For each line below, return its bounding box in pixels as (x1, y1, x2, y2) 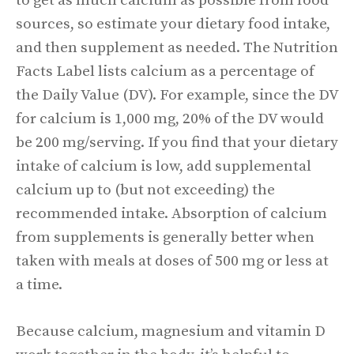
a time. (16, 276, 62, 294)
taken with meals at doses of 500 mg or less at (16, 252, 329, 270)
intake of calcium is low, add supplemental (16, 157, 311, 175)
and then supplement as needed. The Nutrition (16, 39, 338, 57)
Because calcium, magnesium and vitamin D (16, 322, 326, 341)
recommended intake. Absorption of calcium (16, 205, 327, 223)
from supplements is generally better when (16, 228, 314, 247)
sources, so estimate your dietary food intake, (16, 15, 330, 33)
